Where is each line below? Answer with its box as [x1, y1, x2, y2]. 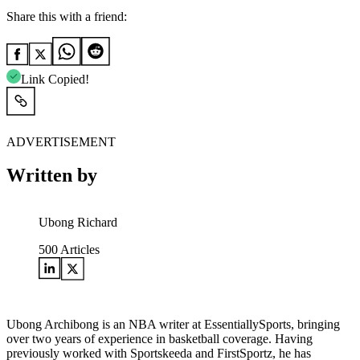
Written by [6, 165, 97, 186]
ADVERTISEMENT [6, 134, 116, 149]
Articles [58, 243, 100, 257]
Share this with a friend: [6, 9, 127, 23]
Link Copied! [21, 72, 89, 86]
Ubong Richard [39, 215, 117, 230]
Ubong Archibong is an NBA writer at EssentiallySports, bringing [6, 317, 340, 332]
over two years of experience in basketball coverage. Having [6, 332, 313, 346]
